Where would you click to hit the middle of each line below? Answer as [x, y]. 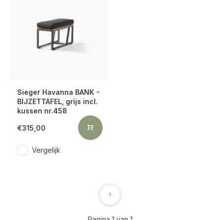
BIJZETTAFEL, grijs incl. [57, 101]
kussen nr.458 [42, 111]
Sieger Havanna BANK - [58, 92]
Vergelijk [46, 150]
